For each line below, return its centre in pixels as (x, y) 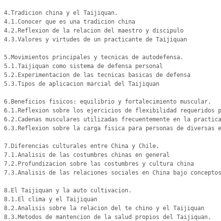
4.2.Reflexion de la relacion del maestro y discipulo (94, 31)
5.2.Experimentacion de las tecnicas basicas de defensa (97, 75)
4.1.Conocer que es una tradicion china (70, 22)
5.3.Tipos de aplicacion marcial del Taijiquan (82, 84)
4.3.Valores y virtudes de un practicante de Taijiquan (95, 39)
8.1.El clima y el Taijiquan (51, 199)
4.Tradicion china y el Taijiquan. (61, 13)
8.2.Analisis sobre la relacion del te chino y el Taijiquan (104, 208)
